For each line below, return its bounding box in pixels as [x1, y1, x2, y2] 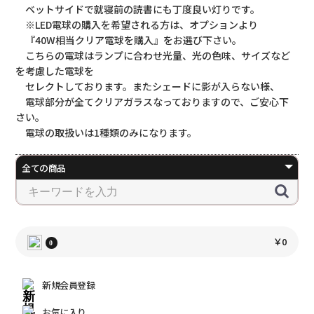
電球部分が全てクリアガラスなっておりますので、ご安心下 [15, 94, 289, 109]
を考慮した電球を [15, 63, 95, 78]
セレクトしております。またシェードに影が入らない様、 [15, 78, 280, 93]
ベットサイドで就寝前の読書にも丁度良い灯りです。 [15, 1, 261, 16]
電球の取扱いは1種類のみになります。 [15, 125, 198, 139]
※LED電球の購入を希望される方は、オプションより [15, 17, 259, 32]
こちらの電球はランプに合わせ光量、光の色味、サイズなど [15, 48, 291, 62]
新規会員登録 [42, 278, 95, 292]
